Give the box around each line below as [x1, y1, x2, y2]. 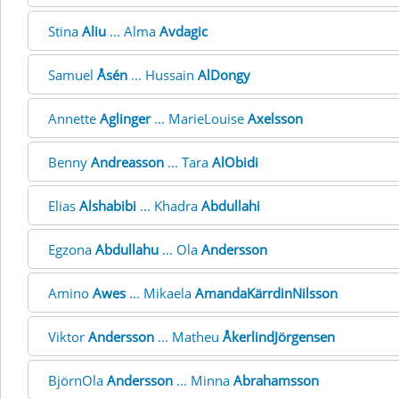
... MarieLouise [151, 110, 248, 127]
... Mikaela [126, 284, 195, 302]
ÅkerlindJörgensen [223, 328, 335, 346]
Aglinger [100, 110, 151, 127]
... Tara [164, 153, 212, 171]
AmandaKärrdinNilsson [195, 284, 338, 302]
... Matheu [154, 328, 223, 346]
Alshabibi [79, 197, 136, 215]
